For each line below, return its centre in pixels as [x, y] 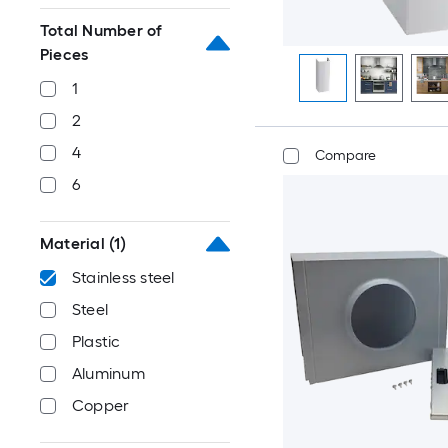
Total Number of [101, 30]
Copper [101, 405]
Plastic [96, 341]
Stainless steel [123, 277]
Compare [345, 155]
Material [72, 243]
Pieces [64, 54]
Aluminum [108, 373]
